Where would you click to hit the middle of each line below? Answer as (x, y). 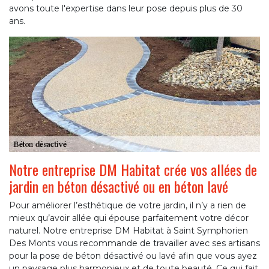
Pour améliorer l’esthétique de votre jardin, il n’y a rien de (128, 206)
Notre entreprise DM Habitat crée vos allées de (133, 170)
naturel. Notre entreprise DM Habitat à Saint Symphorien (128, 231)
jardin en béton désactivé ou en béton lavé (119, 186)
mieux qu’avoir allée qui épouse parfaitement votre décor (129, 218)
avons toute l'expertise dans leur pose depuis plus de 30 (126, 9)
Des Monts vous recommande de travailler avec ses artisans (134, 243)
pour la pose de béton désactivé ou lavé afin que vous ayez (133, 256)
